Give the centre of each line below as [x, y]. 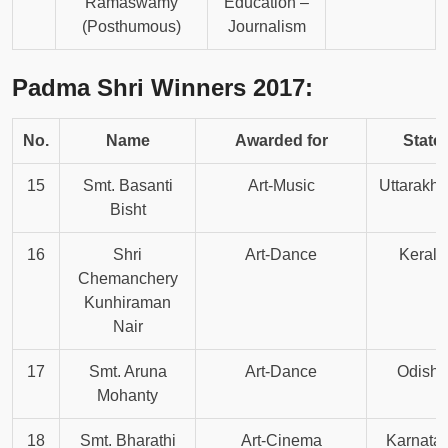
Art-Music [281, 186]
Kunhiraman [127, 303]
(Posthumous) [131, 27]
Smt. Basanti [127, 186]
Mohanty [127, 396]
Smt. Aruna [127, 372]
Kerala [422, 255]
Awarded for [281, 141]
